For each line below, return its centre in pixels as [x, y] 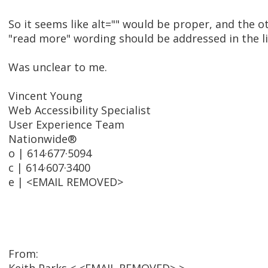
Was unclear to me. [58, 67]
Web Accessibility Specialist [80, 110]
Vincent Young [45, 96]
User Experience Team [66, 125]
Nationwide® [42, 139]
